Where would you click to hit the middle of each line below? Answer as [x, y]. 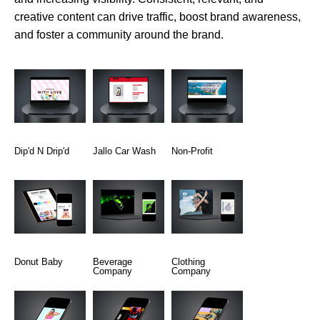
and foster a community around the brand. [119, 34]
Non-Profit [192, 151]
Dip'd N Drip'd [42, 151]
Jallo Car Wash [124, 151]
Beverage [112, 261]
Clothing [188, 261]
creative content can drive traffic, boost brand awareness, [157, 16]
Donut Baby [39, 261]
